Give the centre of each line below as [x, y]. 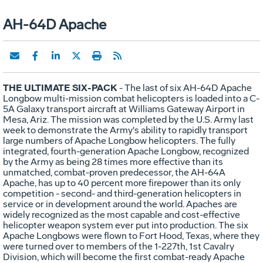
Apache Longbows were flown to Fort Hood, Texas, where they [131, 235]
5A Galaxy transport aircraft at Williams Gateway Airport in [124, 109]
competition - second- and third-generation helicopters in [122, 193]
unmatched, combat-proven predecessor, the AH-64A [114, 172]
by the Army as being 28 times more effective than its [113, 161]
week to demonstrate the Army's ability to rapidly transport [125, 130]
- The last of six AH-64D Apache [185, 87]
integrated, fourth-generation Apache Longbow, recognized [126, 151]
